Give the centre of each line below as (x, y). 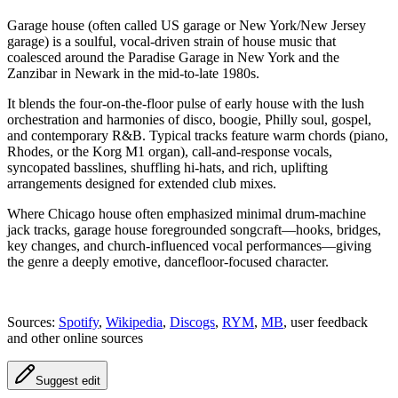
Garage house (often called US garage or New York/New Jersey (187, 25)
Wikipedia (134, 322)
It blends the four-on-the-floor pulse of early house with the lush (186, 103)
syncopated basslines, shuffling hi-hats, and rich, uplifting (167, 167)
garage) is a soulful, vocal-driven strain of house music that (171, 41)
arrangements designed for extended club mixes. (142, 183)
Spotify (79, 322)
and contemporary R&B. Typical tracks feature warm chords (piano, (198, 135)
